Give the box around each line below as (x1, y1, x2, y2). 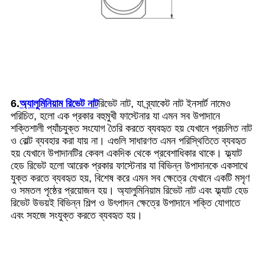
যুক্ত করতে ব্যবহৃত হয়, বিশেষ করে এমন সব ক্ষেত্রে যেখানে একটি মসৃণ (11, 172, 250, 184)
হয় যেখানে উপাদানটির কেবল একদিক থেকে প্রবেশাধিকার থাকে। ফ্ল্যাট (11, 147, 242, 159)
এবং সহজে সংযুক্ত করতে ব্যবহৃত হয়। (11, 209, 143, 221)
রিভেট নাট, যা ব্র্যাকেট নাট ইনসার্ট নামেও (98, 97, 231, 109)
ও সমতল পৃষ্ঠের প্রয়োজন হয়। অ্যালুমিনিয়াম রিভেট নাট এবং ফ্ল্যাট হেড (11, 184, 248, 196)
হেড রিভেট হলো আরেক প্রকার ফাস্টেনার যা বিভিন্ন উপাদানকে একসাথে (11, 159, 248, 172)
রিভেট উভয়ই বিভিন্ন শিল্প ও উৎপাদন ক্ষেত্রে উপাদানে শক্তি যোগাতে (11, 196, 240, 209)
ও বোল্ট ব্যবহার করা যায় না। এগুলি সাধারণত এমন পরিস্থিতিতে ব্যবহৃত (11, 134, 246, 147)
